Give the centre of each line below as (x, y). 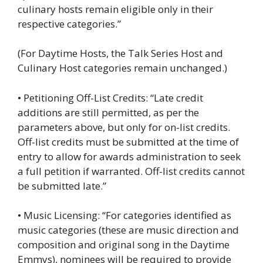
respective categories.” (69, 23)
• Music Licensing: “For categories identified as (124, 215)
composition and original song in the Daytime (124, 245)
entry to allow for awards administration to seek (129, 156)
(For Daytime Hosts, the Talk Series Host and (120, 53)
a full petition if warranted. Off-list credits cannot (131, 171)
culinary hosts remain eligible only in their (115, 9)
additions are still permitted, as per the (108, 112)
